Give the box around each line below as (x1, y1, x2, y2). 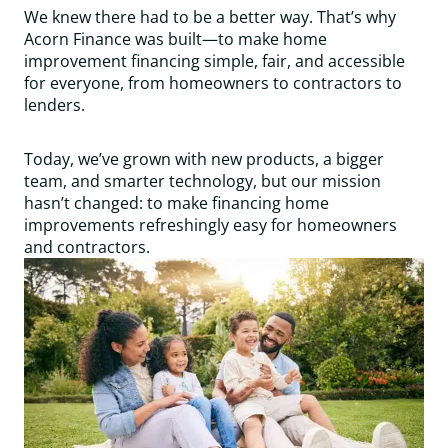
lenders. (24, 94, 85, 116)
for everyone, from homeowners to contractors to (24, 72, 402, 94)
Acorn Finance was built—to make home (24, 28, 327, 50)
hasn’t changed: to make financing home (24, 192, 329, 214)
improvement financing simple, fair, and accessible (24, 50, 405, 72)
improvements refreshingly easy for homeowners (24, 214, 397, 236)
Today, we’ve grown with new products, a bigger (24, 148, 384, 170)
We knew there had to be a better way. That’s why (24, 6, 396, 28)
